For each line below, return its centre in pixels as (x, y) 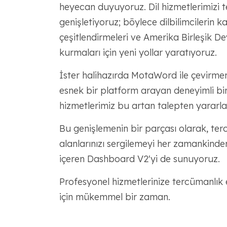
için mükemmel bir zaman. (115, 197)
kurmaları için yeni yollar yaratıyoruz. (138, 52)
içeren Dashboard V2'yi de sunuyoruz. (139, 159)
